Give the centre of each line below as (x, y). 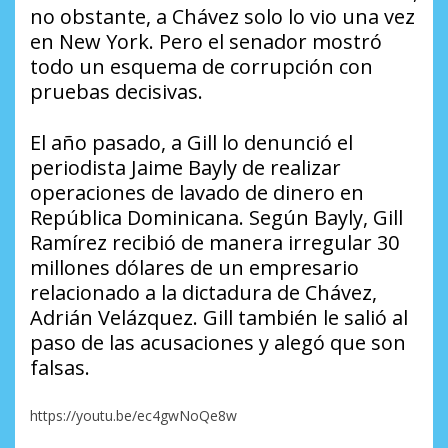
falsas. (60, 368)
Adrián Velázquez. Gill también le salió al (219, 318)
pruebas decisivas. (116, 92)
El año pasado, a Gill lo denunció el (191, 143)
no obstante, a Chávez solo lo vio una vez (222, 17)
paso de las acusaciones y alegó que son (218, 343)
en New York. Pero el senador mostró (206, 42)
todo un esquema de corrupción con (201, 67)
